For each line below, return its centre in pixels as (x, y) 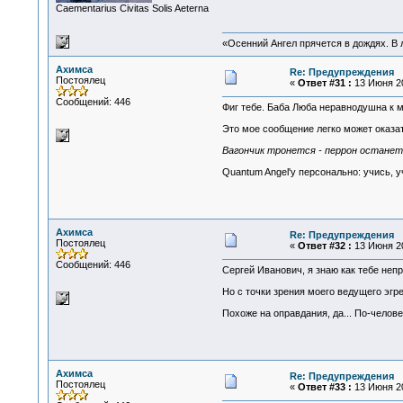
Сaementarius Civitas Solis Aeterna (132, 8)
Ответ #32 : (324, 246)
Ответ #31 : (324, 83)
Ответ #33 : (324, 387)
